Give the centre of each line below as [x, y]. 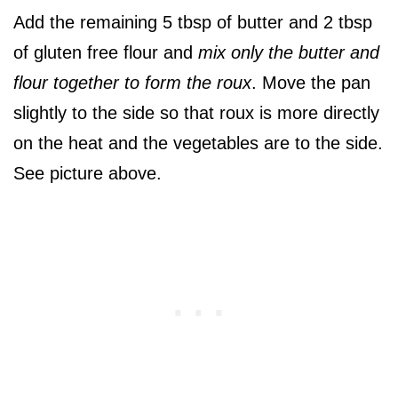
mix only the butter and [286, 53]
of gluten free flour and [103, 53]
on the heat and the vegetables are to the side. [198, 143]
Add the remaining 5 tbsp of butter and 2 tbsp [193, 23]
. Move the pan [311, 83]
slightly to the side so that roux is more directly [196, 113]
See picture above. [88, 174]
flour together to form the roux [132, 83]
